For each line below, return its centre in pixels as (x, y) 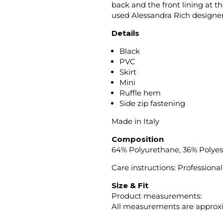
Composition (138, 139)
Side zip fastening (153, 103)
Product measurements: (157, 196)
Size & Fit (130, 185)
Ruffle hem (140, 93)
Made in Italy (135, 121)
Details (125, 33)
